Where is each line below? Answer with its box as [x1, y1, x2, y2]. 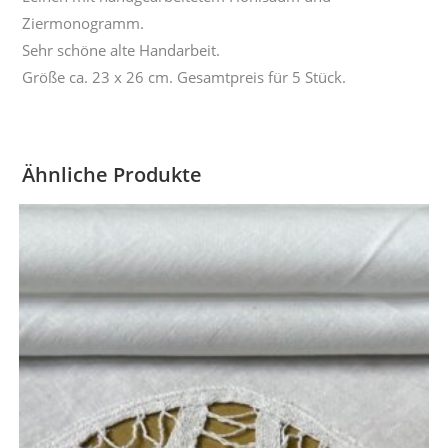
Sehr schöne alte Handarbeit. [22, 40, 221, 61]
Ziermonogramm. [22, 13, 145, 34]
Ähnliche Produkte [22, 161, 203, 189]
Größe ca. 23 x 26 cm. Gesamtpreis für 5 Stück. [22, 67, 347, 88]
